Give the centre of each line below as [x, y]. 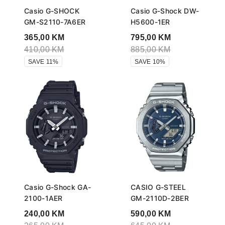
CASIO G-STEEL [158, 187]
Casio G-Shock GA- [58, 187]
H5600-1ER [150, 22]
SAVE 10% [150, 62]
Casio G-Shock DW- [165, 11]
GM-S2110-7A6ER [55, 22]
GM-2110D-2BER [160, 198]
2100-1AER [43, 198]
